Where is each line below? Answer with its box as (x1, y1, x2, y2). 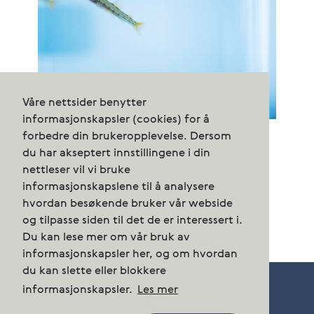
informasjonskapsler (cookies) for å (22, 114, 210, 125)
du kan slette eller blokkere (22, 265, 166, 277)
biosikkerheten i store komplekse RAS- (38, 146, 266, 159)
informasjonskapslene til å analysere (22, 181, 214, 193)
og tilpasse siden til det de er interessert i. (22, 214, 243, 226)
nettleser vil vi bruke (22, 164, 130, 176)
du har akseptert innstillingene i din (22, 147, 210, 159)
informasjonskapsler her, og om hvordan (22, 248, 238, 260)
